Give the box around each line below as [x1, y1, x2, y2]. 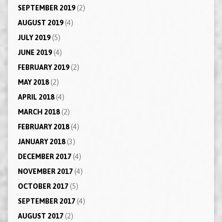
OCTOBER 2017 [17, 182, 68, 190]
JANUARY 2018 [17, 137, 65, 146]
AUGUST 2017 [17, 212, 63, 220]
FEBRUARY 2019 [17, 63, 69, 71]
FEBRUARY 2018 [17, 122, 69, 131]
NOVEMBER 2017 [17, 167, 73, 175]
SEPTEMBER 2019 [17, 3, 75, 12]
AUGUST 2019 [17, 18, 63, 27]
